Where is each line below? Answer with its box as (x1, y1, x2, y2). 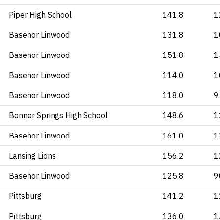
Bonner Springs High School (9, 110, 108, 120)
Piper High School (9, 10, 72, 20)
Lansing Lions (9, 151, 56, 161)
